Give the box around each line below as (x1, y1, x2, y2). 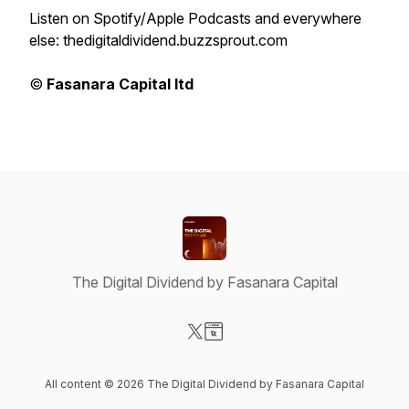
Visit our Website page (213, 341, 359, 360)
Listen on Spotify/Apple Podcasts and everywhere (29, 9, 362, 27)
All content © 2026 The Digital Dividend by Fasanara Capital (45, 377, 364, 391)
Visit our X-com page (194, 341, 332, 360)
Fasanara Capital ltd (43, 75, 194, 93)
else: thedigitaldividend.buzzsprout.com (29, 31, 288, 49)
